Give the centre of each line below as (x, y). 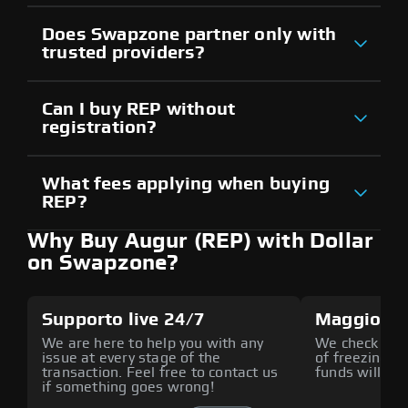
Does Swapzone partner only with (189, 34)
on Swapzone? (103, 263)
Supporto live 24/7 (124, 319)
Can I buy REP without (139, 109)
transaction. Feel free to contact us (160, 372)
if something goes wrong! (128, 387)
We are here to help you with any (153, 343)
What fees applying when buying (186, 184)
